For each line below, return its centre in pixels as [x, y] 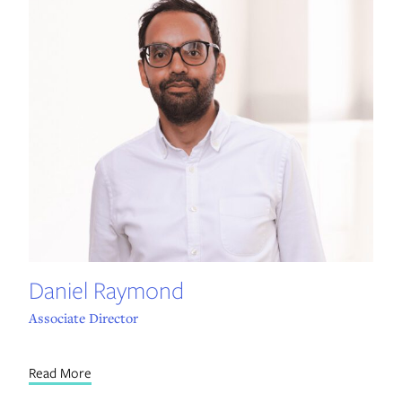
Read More [60, 373]
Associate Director [83, 318]
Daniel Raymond [106, 290]
